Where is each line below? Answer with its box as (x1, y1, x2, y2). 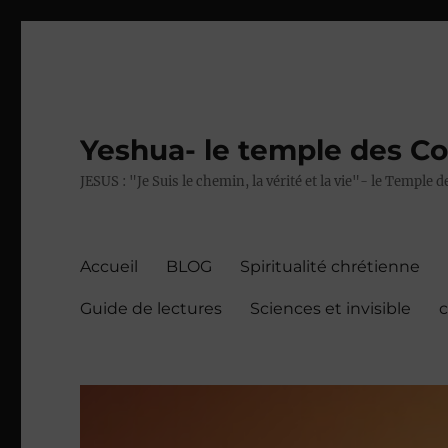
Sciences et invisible (250, 298, 412, 318)
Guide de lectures (80, 298, 223, 318)
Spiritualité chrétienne (240, 256, 421, 276)
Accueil (80, 256, 139, 276)
